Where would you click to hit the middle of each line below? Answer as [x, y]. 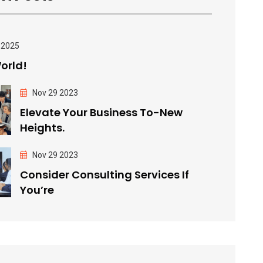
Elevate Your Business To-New [102, 112]
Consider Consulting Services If [105, 174]
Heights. [43, 127]
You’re [37, 190]
